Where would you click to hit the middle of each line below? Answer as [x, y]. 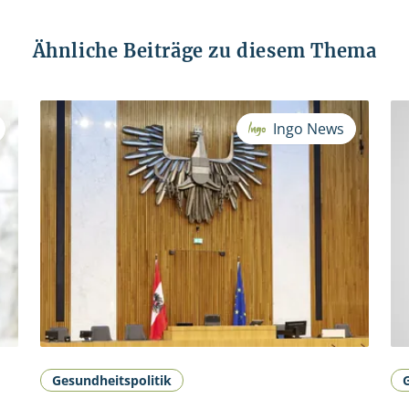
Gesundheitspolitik [112, 381]
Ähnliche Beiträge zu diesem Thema [204, 51]
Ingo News [309, 129]
